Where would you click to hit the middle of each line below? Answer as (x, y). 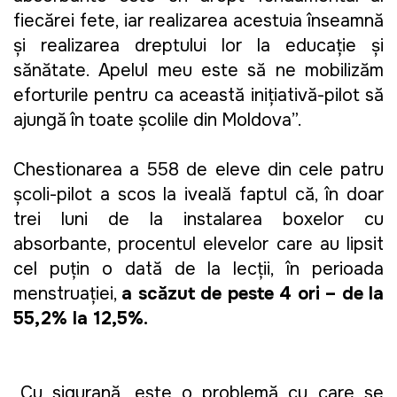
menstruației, (68, 294)
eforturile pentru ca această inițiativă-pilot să (198, 95)
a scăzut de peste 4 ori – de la (253, 294)
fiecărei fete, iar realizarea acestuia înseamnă (198, 21)
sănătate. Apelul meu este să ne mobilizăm (198, 70)
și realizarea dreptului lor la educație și (198, 46)
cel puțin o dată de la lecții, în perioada (198, 269)
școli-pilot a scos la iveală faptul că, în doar (198, 195)
